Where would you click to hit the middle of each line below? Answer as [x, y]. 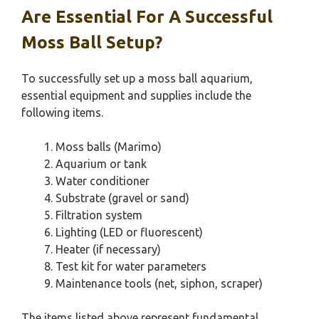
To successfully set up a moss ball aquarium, [137, 78]
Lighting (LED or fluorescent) [129, 232]
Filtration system [99, 215]
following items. [62, 113]
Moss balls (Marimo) [109, 147]
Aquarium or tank [101, 164]
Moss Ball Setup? [92, 42]
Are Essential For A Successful [147, 17]
